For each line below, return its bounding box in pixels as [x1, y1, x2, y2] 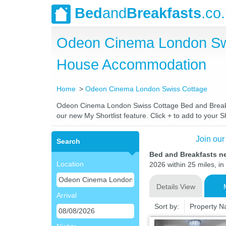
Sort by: [154, 202, 179, 210]
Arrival [56, 191, 77, 199]
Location [56, 160, 84, 168]
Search [56, 137, 80, 145]
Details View [156, 183, 195, 191]
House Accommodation [56, 56, 206, 73]
